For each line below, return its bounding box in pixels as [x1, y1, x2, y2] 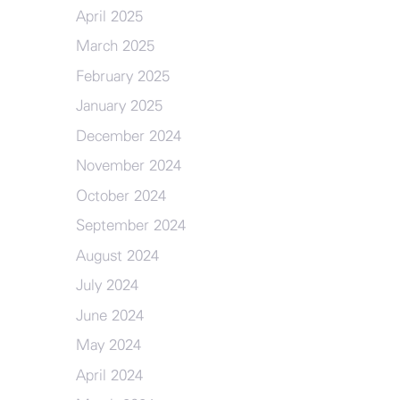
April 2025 [75, 8, 143, 24]
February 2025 [75, 68, 170, 84]
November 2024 [75, 158, 181, 173]
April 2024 [75, 367, 143, 383]
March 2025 [75, 38, 154, 54]
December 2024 [75, 128, 181, 144]
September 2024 [75, 218, 186, 233]
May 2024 [75, 337, 141, 353]
